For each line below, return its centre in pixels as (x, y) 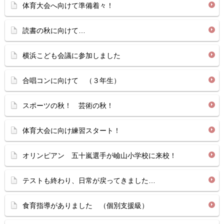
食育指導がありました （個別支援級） (85, 206)
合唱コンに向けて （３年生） (71, 81)
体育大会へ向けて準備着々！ (68, 6)
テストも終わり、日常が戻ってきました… (89, 181)
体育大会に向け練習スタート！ (75, 131)
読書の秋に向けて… (54, 31)
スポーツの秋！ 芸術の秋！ (68, 106)
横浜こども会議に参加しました (71, 56)
